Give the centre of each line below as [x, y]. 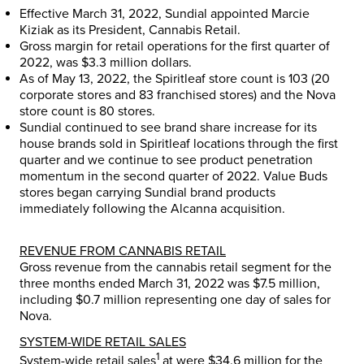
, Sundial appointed [215, 13]
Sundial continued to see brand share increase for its [168, 127]
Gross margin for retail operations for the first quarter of [175, 46]
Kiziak [37, 30]
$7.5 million [285, 283]
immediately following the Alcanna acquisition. [152, 208]
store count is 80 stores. [87, 111]
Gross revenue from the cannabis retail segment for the [175, 267]
